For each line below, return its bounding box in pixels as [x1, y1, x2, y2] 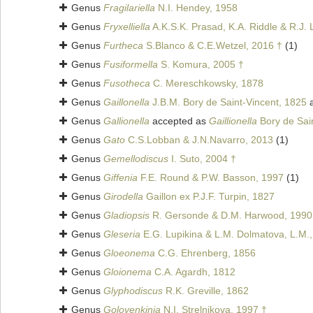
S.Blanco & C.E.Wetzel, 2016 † [143, 40, 282, 52]
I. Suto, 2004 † [168, 153, 236, 165]
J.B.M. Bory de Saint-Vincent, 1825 [150, 96, 307, 108]
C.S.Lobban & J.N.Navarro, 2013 [125, 134, 273, 146]
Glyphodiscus [103, 285, 163, 297]
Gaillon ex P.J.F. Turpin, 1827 [143, 191, 275, 203]
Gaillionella [209, 115, 257, 127]
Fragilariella [103, 2, 155, 14]
